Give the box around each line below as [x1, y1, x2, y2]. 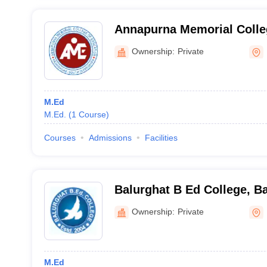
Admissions [88, 133, 132, 142]
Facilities [144, 133, 178, 142]
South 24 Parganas [114, 38, 221, 51]
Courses [44, 133, 76, 142]
